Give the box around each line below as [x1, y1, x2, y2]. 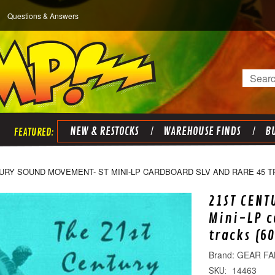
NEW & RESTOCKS [69, 125, 139, 138]
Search [242, 69, 274, 84]
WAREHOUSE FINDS [163, 125, 241, 138]
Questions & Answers [7, 10, 79, 21]
